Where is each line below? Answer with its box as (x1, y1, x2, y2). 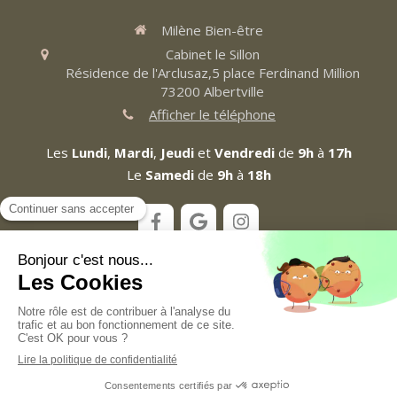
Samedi (144, 165, 194, 183)
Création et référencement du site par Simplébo (18, 364, 249, 381)
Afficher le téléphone (149, 105, 276, 123)
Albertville (204, 82, 264, 100)
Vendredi (214, 143, 275, 161)
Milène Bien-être (161, 20, 263, 39)
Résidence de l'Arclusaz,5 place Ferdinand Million (65, 64, 360, 82)
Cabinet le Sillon (165, 45, 260, 63)
